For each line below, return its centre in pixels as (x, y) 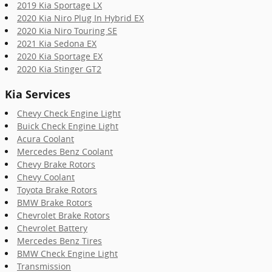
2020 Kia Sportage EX (60, 56)
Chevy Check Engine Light (69, 113)
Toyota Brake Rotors (57, 190)
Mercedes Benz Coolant (65, 151)
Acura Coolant (46, 139)
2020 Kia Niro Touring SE (67, 30)
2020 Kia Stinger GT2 (59, 69)
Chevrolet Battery (52, 228)
